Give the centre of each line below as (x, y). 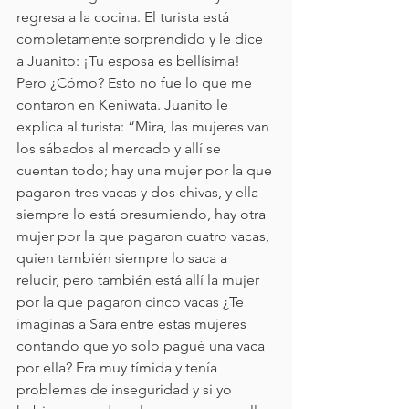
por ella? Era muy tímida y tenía (119, 367)
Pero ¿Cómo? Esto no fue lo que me (136, 83)
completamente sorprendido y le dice (142, 39)
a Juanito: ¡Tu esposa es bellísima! (130, 61)
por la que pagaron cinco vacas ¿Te (132, 302)
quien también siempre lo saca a (124, 258)
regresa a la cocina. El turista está (125, 17)
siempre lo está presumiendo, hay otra (143, 214)
